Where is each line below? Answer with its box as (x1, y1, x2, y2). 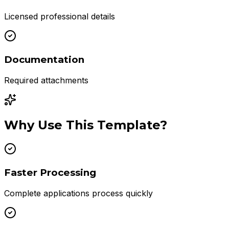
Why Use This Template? (4, 118, 167, 133)
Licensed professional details (4, 11, 115, 22)
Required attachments (4, 75, 88, 85)
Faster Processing (4, 167, 96, 179)
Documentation (4, 53, 84, 65)
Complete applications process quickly (4, 188, 153, 198)
